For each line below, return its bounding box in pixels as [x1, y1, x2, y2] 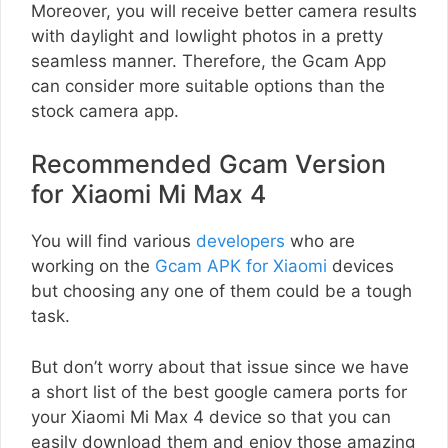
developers [196, 231, 285, 252]
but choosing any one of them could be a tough [31, 281, 412, 302]
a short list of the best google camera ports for [31, 381, 407, 402]
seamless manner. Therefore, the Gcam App [31, 50, 386, 71]
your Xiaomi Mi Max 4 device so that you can [31, 406, 391, 427]
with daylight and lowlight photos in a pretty [31, 25, 383, 46]
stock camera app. [31, 100, 179, 121]
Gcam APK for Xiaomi [155, 256, 327, 277]
